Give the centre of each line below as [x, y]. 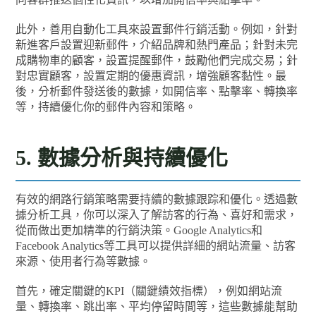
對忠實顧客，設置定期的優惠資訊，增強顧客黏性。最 [151, 75]
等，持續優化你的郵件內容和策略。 [106, 107]
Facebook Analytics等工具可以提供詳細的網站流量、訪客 [156, 245]
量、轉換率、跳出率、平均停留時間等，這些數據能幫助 [157, 306]
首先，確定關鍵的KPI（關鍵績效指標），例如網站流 [149, 291]
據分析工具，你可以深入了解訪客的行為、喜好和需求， [157, 214]
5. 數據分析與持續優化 [122, 157]
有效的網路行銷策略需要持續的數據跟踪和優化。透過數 [157, 199]
